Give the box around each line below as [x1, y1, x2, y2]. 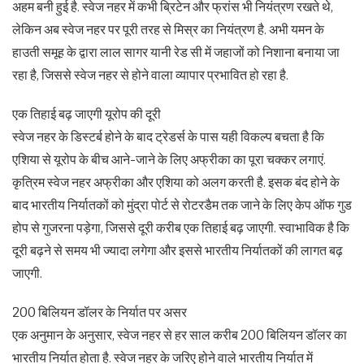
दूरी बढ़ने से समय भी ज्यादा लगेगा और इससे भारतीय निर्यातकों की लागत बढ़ [12, 242, 343, 258]
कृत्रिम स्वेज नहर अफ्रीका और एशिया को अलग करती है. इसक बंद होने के [12, 174, 340, 190]
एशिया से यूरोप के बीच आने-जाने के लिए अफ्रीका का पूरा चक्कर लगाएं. [12, 151, 326, 167]
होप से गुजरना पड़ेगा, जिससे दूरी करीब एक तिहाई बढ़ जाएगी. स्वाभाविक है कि [12, 219, 349, 236]
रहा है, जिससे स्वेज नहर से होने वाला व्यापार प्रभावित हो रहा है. [12, 67, 288, 83]
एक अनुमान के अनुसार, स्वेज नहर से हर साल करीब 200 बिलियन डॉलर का [12, 327, 347, 343]
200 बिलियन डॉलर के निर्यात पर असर [12, 304, 187, 320]
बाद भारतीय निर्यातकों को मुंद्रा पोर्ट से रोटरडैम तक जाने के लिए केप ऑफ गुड [12, 197, 352, 213]
